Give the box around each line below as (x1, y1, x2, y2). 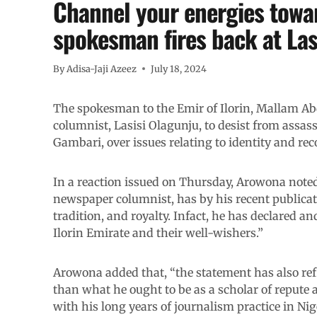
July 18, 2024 (151, 63, 207, 75)
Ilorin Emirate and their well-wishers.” (52, 226, 263, 241)
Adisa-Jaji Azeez (67, 63, 137, 75)
